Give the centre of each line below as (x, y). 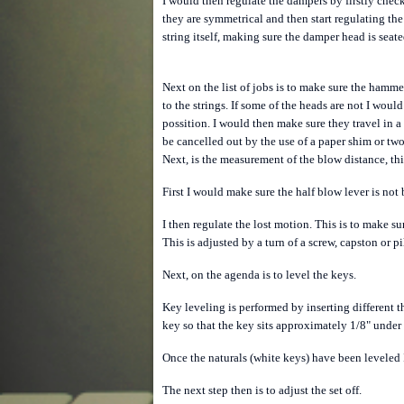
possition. (186, 124)
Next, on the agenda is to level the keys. (259, 275)
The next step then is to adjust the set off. (263, 390)
